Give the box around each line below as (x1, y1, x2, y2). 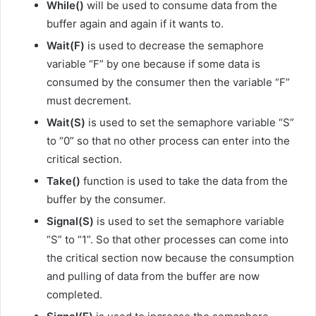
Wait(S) (47, 116, 85, 130)
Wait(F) (47, 39, 85, 53)
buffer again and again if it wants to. (47, 17, 224, 31)
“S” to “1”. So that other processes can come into (47, 233, 288, 247)
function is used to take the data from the (80, 174, 288, 188)
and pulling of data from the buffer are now (47, 269, 260, 284)
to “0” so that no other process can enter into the (47, 134, 290, 148)
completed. (47, 288, 102, 302)
